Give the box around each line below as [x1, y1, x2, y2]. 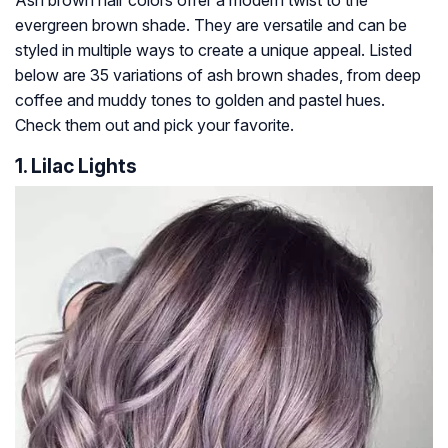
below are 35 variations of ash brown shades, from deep [15, 65, 421, 86]
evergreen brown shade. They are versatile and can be [15, 15, 407, 36]
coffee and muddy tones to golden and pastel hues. [15, 90, 385, 111]
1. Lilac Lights [15, 154, 137, 179]
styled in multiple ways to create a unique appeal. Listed [15, 40, 412, 61]
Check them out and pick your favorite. [15, 115, 294, 136]
